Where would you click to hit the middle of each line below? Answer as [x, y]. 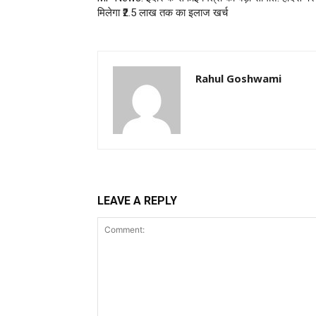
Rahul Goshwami [238, 78]
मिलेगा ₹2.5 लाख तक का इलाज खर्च [163, 13]
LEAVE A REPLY [137, 201]
